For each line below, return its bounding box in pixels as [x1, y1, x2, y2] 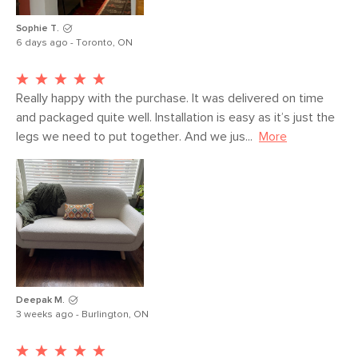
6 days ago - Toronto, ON [16, 38, 133, 48]
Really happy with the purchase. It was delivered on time [16, 91, 324, 105]
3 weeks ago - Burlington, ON [16, 309, 149, 320]
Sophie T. [16, 23, 59, 34]
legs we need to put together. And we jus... [16, 129, 253, 143]
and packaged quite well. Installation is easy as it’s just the [16, 110, 335, 124]
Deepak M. [16, 295, 65, 305]
